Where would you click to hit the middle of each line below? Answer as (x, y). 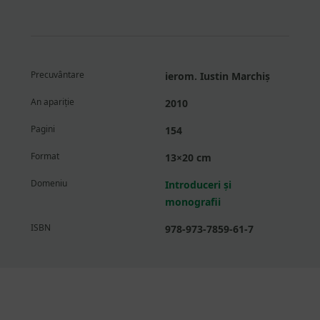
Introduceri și (198, 185)
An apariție (52, 102)
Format (45, 156)
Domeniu (49, 184)
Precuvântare (57, 75)
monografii (193, 202)
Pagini (42, 129)
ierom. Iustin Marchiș (217, 76)
